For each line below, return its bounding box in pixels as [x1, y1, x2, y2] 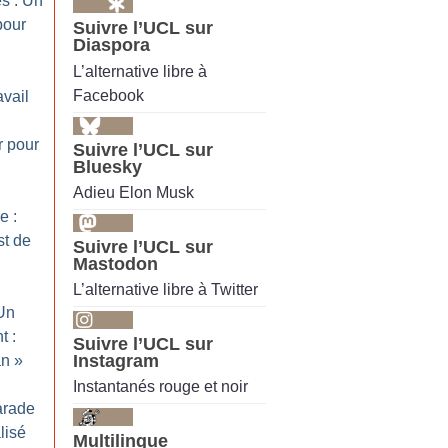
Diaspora [73, 35, 150, 56]
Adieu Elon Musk [73, 183, 194, 201]
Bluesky [73, 156, 142, 177]
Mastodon [73, 253, 158, 274]
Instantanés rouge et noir [73, 378, 248, 396]
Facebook [73, 86, 144, 104]
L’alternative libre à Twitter [73, 281, 258, 299]
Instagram [73, 351, 159, 372]
